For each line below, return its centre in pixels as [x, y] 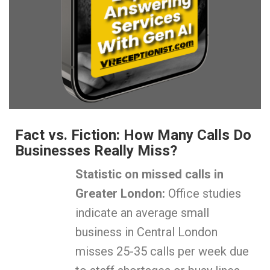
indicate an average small [142, 213]
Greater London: [120, 194]
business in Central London [146, 232]
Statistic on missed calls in [149, 174]
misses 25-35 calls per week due [162, 252]
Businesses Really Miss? [96, 151]
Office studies [203, 194]
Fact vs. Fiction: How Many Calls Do [133, 135]
